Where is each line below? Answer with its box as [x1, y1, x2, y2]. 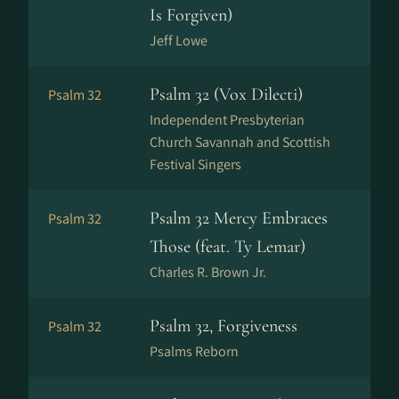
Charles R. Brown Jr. [150, 263, 266, 281]
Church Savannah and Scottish [150, 133, 330, 151]
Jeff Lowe [150, 31, 208, 50]
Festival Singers [150, 155, 241, 174]
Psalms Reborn [150, 342, 239, 361]
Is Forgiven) [150, 4, 232, 26]
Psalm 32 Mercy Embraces [150, 208, 328, 229]
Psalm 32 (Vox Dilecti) [150, 84, 303, 105]
